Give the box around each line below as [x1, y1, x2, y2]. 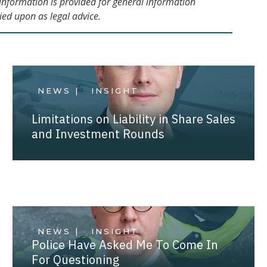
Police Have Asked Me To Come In [31, 236, 218, 253]
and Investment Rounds [31, 125, 164, 142]
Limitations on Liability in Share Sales [31, 110, 235, 127]
